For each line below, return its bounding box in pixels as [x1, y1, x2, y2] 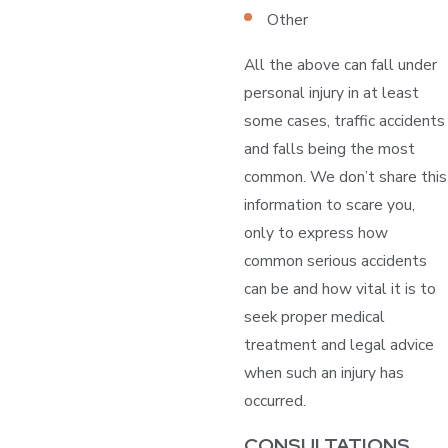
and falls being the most [243, 138, 415, 160]
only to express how [243, 222, 388, 244]
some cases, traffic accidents [243, 110, 445, 132]
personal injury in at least [243, 82, 419, 104]
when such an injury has [243, 362, 404, 384]
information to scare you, [243, 194, 415, 216]
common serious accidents [243, 250, 427, 272]
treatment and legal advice [243, 334, 434, 356]
